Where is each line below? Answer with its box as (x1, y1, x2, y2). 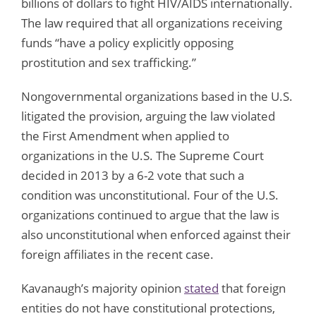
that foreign (219, 279, 286, 296)
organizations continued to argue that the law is (21, 206, 279, 223)
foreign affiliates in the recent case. (21, 245, 214, 262)
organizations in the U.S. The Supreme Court (21, 147, 264, 164)
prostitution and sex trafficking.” (21, 54, 196, 71)
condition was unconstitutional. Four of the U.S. (21, 186, 279, 203)
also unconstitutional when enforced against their (21, 226, 291, 243)
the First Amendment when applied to (21, 127, 229, 144)
